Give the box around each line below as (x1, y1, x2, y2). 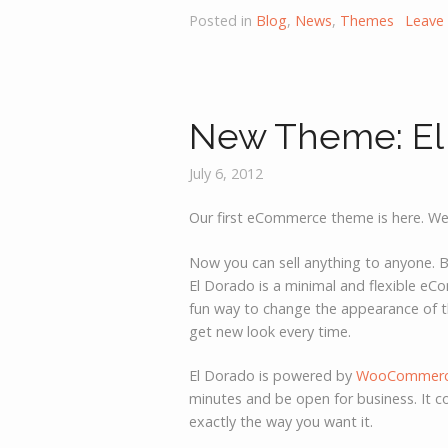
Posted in (189, 11, 257, 31)
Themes (340, 11, 395, 31)
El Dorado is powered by (189, 366, 357, 386)
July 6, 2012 (189, 163, 264, 183)
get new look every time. (189, 321, 352, 341)
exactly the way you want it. (189, 412, 374, 432)
